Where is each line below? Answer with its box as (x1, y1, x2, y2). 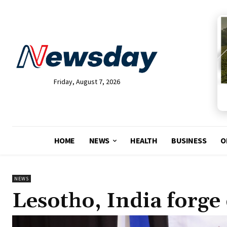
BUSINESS (171, 135, 207, 146)
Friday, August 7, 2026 (53, 77, 120, 87)
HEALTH (130, 135, 158, 146)
